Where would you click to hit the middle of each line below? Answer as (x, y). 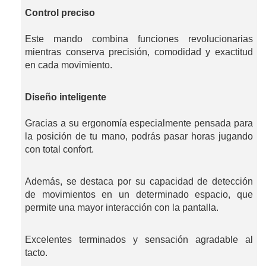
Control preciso (60, 13)
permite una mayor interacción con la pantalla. (122, 208)
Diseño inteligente (66, 97)
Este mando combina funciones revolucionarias (139, 39)
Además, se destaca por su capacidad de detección (139, 182)
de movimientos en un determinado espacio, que (139, 195)
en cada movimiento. (69, 65)
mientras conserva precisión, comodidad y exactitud (139, 52)
